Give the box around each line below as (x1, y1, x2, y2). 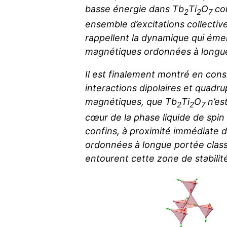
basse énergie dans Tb (85, 3, 184, 14)
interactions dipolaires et (85, 83, 195, 94)
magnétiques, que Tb (85, 96, 177, 107)
